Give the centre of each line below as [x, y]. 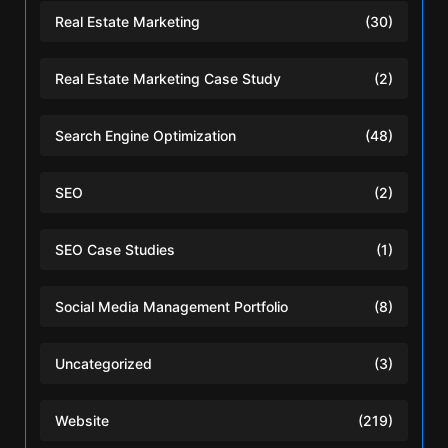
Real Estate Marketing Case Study [168, 78]
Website [82, 420]
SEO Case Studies [115, 249]
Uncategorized [103, 363]
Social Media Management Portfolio [171, 306]
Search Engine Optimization [145, 135]
